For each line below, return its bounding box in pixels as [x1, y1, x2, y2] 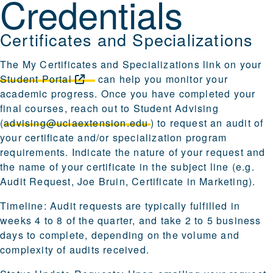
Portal [41, 72, 72, 87]
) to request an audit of [150, 116, 264, 130]
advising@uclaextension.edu [4, 116, 149, 130]
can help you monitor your [94, 72, 228, 87]
